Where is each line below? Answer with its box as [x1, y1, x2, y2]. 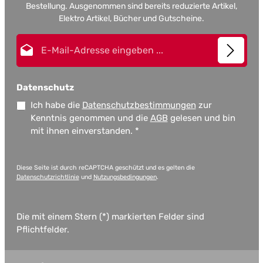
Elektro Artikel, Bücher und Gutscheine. [59, 14, 204, 24]
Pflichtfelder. [16, 224, 69, 235]
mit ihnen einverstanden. [30, 126, 135, 137]
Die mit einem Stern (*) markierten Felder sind [16, 211, 204, 222]
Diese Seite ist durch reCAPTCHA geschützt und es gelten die [16, 164, 195, 172]
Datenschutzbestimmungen [82, 100, 196, 111]
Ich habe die [30, 100, 82, 111]
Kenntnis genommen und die [30, 113, 150, 124]
